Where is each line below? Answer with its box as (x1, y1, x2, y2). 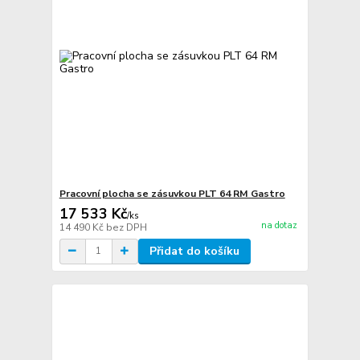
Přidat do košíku (149, 243, 239, 259)
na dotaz (260, 219, 297, 231)
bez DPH (105, 220, 147, 234)
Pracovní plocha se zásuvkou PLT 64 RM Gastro (59, 186, 285, 200)
